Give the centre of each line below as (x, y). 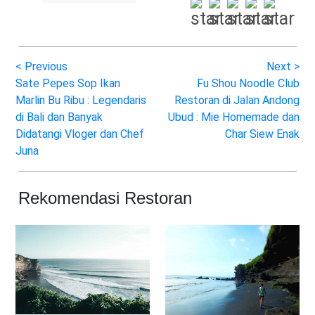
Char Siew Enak (262, 134)
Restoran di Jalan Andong (237, 100)
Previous (46, 66)
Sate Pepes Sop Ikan (68, 83)
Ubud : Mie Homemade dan (234, 117)
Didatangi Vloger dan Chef (80, 134)
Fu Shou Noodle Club (248, 83)
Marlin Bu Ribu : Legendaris (81, 100)
